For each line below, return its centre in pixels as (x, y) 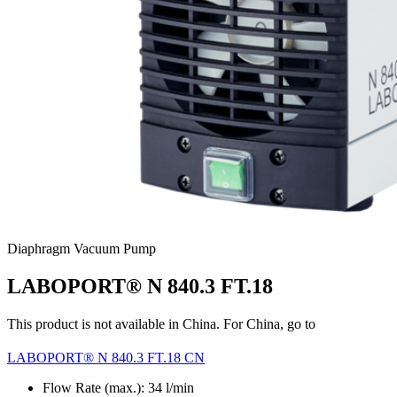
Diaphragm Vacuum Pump (82, 249)
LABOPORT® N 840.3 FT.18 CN (106, 357)
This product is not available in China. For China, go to (161, 323)
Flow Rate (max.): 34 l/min (118, 387)
